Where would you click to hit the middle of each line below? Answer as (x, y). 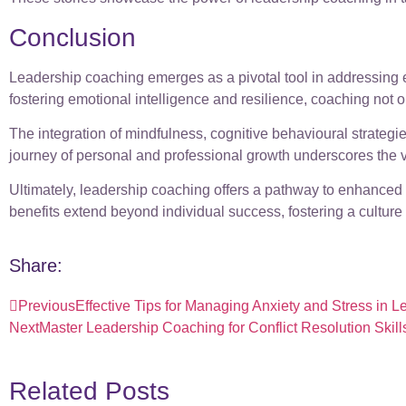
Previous (47, 305)
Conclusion (72, 37)
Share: (36, 265)
